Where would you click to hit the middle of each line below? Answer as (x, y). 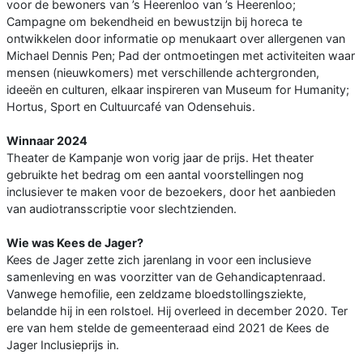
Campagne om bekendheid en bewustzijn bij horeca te (154, 22)
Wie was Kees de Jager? (75, 243)
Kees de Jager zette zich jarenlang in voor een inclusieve (159, 260)
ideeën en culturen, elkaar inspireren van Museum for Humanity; (178, 90)
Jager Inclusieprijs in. (63, 345)
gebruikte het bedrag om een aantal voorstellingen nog (155, 175)
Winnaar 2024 (47, 141)
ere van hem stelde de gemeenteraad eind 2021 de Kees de (168, 328)
